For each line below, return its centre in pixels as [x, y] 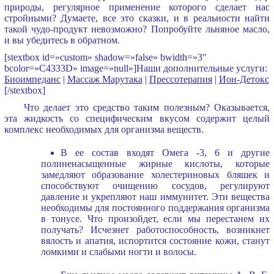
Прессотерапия [180, 79]
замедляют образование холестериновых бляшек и [155, 174]
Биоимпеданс [32, 79]
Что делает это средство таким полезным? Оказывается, [147, 107]
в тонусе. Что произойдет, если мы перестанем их [155, 218]
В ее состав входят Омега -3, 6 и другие [165, 152]
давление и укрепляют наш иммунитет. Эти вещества [155, 196]
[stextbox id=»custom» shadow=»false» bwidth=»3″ [105, 57]
